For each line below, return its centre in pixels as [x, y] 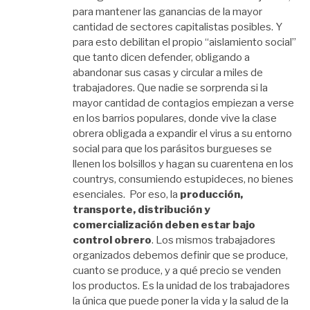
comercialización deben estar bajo [164, 225]
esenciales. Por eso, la [126, 195]
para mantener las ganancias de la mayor [167, 12]
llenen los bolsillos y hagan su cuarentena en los [183, 164]
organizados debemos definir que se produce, [180, 256]
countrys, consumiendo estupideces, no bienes [183, 180]
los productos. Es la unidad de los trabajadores [181, 286]
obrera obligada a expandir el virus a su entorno [182, 134]
